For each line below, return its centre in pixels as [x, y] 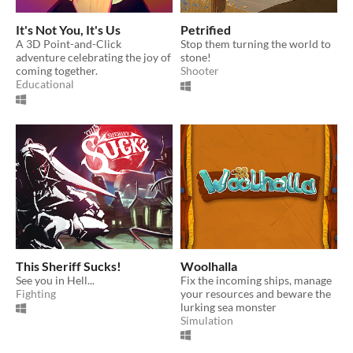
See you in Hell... [55, 280]
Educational [45, 84]
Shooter [200, 71]
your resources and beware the [256, 293]
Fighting [36, 293]
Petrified [206, 30]
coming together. [57, 71]
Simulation [207, 320]
